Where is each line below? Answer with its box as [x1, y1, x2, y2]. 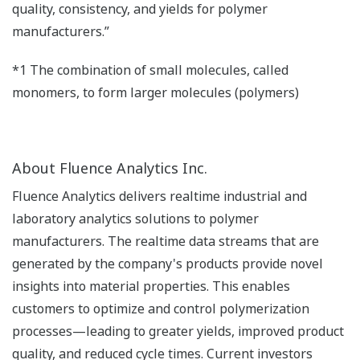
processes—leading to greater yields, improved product [12, 321, 344, 340]
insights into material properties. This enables [12, 276, 290, 295]
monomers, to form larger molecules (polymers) [12, 83, 299, 101]
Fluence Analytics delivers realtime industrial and [12, 186, 307, 205]
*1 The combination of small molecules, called [12, 60, 288, 79]
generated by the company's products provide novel [12, 254, 323, 272]
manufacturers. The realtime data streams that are [12, 231, 319, 250]
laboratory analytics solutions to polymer [12, 209, 259, 227]
